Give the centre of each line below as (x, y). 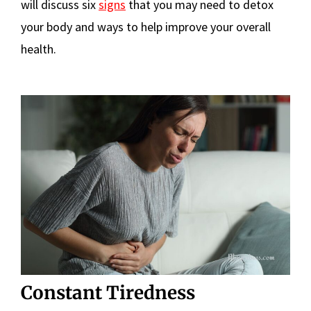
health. (39, 49)
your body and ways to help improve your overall (146, 27)
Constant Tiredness (108, 292)
